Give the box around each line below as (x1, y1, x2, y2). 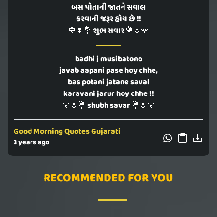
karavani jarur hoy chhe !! (63, 88, 154, 101)
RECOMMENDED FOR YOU (44, 169, 173, 188)
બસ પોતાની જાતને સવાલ (71, 1, 146, 15)
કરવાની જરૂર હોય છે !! (76, 13, 141, 26)
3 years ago (14, 137, 49, 149)
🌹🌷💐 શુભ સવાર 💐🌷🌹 (68, 25, 149, 38)
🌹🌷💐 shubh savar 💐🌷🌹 (62, 99, 155, 112)
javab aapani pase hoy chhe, (59, 64, 158, 77)
